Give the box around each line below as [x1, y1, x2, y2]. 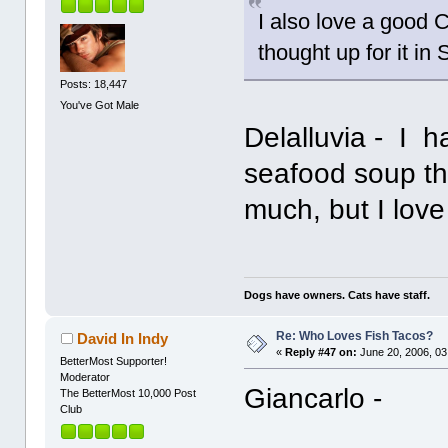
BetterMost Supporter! [60, 355, 168, 368]
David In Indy [76, 330, 168, 348]
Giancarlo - [244, 383, 383, 415]
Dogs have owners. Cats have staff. [244, 289, 431, 302]
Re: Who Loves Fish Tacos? [276, 329, 434, 344]
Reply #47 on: [285, 346, 358, 359]
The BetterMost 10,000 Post [60, 387, 197, 400]
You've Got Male [60, 98, 140, 111]
